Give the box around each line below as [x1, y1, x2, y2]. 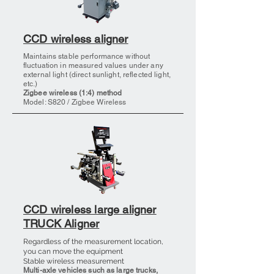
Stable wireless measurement [23, 257, 124, 265]
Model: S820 [23, 98, 66, 106]
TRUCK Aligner [23, 217, 100, 230]
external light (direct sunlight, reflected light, [23, 70, 171, 79]
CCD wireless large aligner [23, 203, 157, 216]
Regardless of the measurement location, [23, 237, 163, 246]
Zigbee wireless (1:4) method [23, 89, 122, 97]
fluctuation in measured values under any [23, 61, 163, 70]
